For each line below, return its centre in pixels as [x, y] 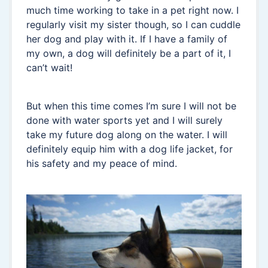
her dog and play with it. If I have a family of [127, 39]
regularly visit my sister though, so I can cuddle [133, 25]
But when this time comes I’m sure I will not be [131, 106]
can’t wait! [49, 68]
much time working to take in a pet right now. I [133, 10]
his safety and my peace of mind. [102, 163]
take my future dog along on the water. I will [127, 135]
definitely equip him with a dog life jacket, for [130, 149]
